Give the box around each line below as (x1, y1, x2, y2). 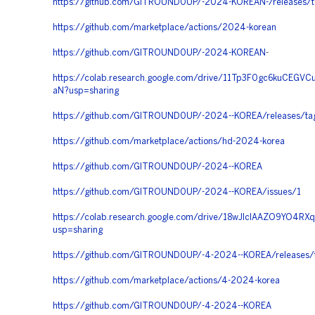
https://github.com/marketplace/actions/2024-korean (53, 24, 276, 32)
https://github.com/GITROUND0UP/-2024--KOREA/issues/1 (53, 188, 301, 196)
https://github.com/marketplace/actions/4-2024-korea (53, 277, 280, 285)
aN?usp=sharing (53, 87, 119, 95)
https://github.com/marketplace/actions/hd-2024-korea (53, 138, 285, 146)
